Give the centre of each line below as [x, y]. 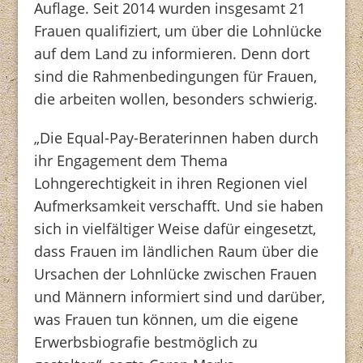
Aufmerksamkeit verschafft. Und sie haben [179, 205]
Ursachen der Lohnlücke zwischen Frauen [176, 273]
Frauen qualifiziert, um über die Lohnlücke [178, 30]
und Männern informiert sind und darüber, [180, 296]
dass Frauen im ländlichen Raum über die [177, 251]
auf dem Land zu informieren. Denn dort [172, 53]
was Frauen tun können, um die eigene [167, 319]
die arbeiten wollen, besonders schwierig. [176, 98]
